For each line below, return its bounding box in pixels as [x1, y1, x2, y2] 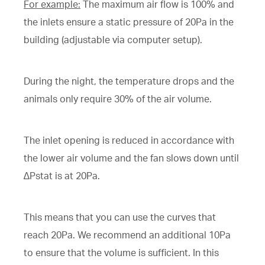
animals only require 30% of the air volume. [24, 92, 212, 105]
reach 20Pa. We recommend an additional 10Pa [24, 228, 231, 241]
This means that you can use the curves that [24, 211, 216, 223]
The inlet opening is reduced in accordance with [24, 134, 234, 146]
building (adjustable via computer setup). [24, 33, 202, 46]
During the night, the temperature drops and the [24, 75, 234, 87]
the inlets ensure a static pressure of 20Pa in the [24, 15, 234, 28]
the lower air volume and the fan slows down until [24, 151, 239, 164]
